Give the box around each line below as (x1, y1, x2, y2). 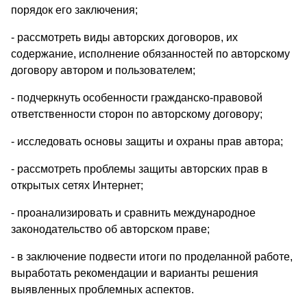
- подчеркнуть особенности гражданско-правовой (11, 92, 262, 104)
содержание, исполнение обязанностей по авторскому (11, 48, 290, 60)
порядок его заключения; (11, 4, 138, 16)
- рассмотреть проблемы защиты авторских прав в (11, 163, 268, 175)
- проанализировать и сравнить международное (11, 207, 256, 219)
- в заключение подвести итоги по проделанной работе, (11, 251, 293, 263)
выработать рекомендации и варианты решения (11, 267, 258, 280)
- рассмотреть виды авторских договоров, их (11, 32, 238, 44)
